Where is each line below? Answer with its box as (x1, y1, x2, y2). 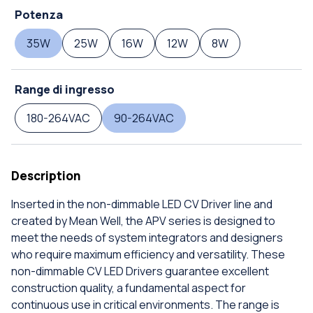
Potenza (15, 7, 63, 23)
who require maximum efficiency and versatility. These (11, 247, 285, 263)
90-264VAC (114, 110, 174, 126)
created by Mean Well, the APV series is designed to (11, 213, 275, 229)
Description (11, 168, 81, 184)
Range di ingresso (15, 82, 115, 98)
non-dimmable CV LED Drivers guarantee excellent (11, 263, 269, 279)
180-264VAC (27, 110, 90, 126)
